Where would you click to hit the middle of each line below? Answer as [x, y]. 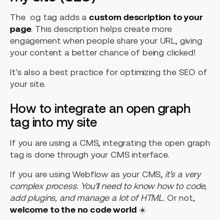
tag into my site [54, 122]
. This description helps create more [101, 28]
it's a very [183, 174]
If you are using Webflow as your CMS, [87, 174]
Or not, [179, 197]
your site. [27, 83]
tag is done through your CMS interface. [89, 154]
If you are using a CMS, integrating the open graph [110, 142]
